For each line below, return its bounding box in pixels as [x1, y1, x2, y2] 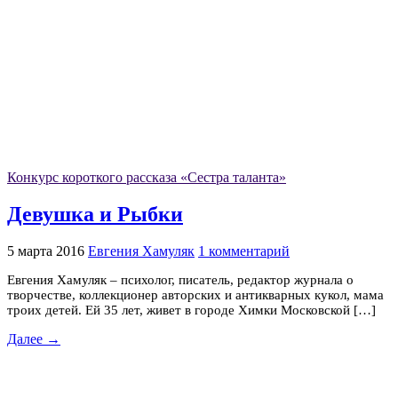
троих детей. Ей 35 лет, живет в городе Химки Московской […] [7, 302, 376, 317]
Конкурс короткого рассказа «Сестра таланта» [7, 170, 286, 186]
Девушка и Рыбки [7, 203, 183, 226]
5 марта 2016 [7, 243, 84, 259]
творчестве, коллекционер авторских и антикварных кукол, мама [7, 287, 384, 302]
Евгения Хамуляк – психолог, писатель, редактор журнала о [7, 272, 354, 287]
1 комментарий [198, 243, 290, 259]
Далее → [7, 330, 60, 346]
